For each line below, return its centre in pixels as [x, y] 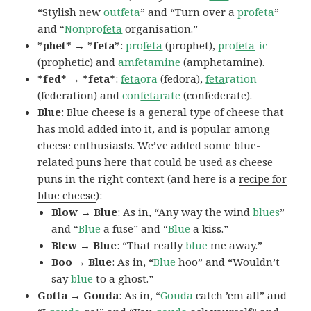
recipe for [263, 179]
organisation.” [160, 29]
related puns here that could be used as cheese [155, 162]
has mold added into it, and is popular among [154, 129]
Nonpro [84, 29]
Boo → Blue [82, 262]
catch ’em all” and [240, 295]
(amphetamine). [223, 62]
